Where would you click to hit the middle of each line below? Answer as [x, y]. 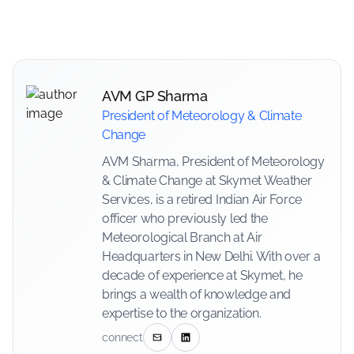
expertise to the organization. [182, 314]
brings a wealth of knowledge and [197, 295]
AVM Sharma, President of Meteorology [213, 162]
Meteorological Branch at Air [182, 238]
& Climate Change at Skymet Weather [207, 181]
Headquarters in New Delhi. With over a [211, 257]
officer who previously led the [185, 219]
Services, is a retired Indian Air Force [202, 200]
